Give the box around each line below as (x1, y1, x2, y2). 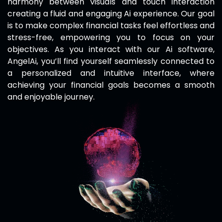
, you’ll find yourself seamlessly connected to (37, 55, 215, 67)
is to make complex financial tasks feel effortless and (7, 20, 215, 32)
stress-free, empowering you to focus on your (7, 32, 215, 44)
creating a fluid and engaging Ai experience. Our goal (7, 8, 215, 20)
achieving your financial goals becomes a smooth (7, 79, 215, 91)
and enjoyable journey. (7, 91, 95, 103)
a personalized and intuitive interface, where (7, 67, 215, 79)
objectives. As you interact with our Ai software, (7, 44, 215, 55)
